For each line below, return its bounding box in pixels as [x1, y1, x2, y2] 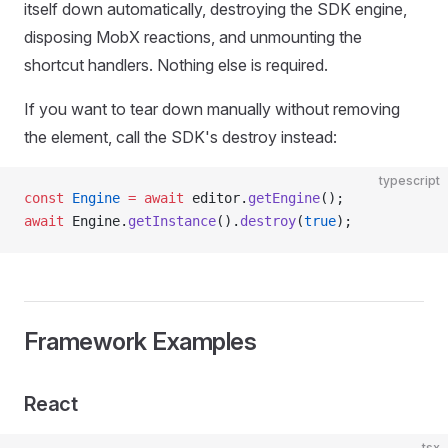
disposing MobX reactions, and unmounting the [24, 27, 362, 47]
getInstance [128, 213, 216, 229]
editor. [184, 190, 248, 206]
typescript [379, 173, 440, 188]
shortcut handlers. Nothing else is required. [24, 55, 328, 75]
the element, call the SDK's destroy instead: [24, 127, 337, 147]
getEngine [248, 190, 320, 206]
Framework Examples [24, 327, 257, 356]
